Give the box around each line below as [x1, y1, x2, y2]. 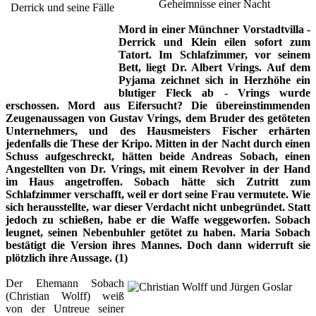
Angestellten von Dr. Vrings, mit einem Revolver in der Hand [6, 162, 310, 175]
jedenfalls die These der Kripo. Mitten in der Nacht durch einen [6, 137, 310, 150]
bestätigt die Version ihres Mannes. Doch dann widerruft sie [6, 238, 310, 251]
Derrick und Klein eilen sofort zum [119, 35, 310, 48]
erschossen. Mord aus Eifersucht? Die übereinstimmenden [6, 99, 310, 111]
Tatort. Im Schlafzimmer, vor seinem [119, 48, 310, 61]
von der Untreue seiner [6, 302, 124, 315]
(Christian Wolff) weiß [6, 289, 124, 302]
